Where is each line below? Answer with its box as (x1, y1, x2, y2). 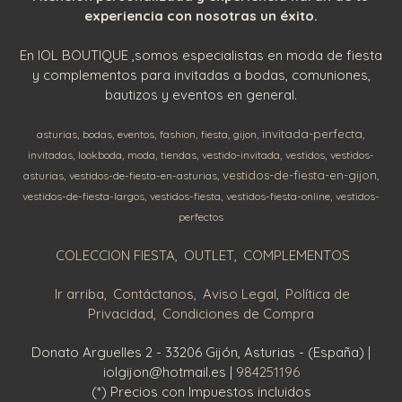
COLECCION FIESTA (55, 246, 175, 264)
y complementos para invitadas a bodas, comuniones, (31, 66, 371, 83)
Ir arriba (55, 284, 104, 302)
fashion (160, 127, 196, 141)
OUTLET (183, 246, 234, 264)
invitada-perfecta (262, 126, 363, 141)
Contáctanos (113, 284, 194, 302)
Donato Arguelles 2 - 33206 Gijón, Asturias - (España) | (31, 343, 371, 361)
